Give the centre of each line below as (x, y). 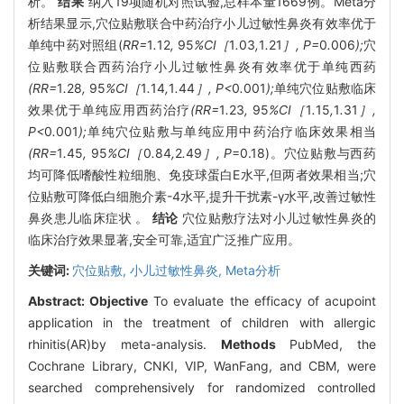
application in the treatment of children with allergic (202, 322)
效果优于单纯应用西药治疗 (109, 109)
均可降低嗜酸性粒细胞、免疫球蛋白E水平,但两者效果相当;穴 (202, 174)
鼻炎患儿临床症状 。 (90, 217)
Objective (119, 300)
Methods (248, 344)
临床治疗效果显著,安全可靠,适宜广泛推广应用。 (164, 239)
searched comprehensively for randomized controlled (202, 387)
